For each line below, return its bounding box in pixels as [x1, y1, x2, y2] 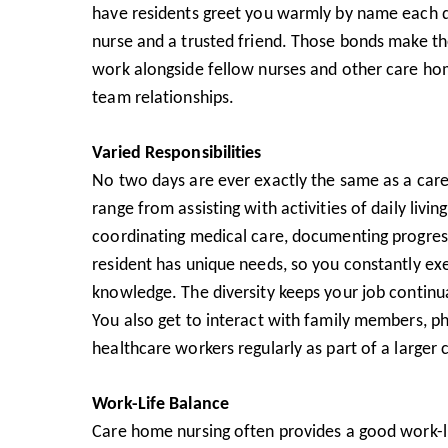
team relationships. [92, 85, 235, 108]
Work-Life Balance [92, 391, 229, 414]
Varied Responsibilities [92, 140, 262, 163]
